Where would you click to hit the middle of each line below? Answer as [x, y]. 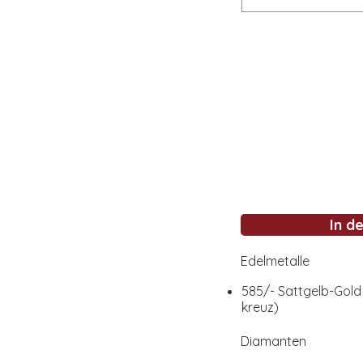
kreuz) [260, 307]
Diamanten [273, 341]
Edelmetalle [275, 261]
